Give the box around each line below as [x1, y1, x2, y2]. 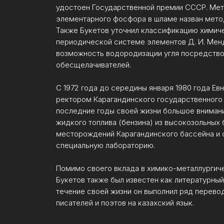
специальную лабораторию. [56, 140, 155, 150]
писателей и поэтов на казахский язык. [56, 198, 194, 207]
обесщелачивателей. [56, 60, 131, 69]
